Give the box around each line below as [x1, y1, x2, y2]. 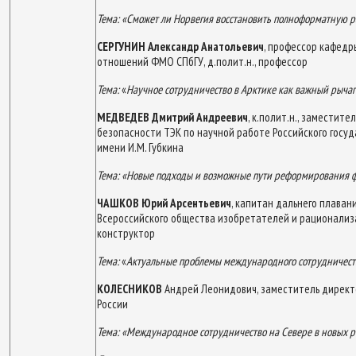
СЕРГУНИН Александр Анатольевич [97, 38, 264, 54]
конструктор [97, 225, 155, 241]
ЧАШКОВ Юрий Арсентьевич [97, 195, 231, 211]
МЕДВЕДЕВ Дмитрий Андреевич [97, 109, 248, 125]
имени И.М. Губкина [97, 139, 184, 155]
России [97, 296, 128, 311]
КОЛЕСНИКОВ [97, 281, 162, 296]
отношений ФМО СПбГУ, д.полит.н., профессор [97, 53, 308, 69]
